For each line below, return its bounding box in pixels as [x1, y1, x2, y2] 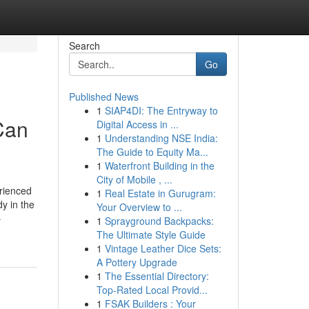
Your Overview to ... [96, 200, 182, 214]
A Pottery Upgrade [96, 255, 177, 269]
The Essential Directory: [104, 269, 209, 283]
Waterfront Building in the [104, 159, 215, 172]
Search [68, 39, 100, 52]
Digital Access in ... [96, 117, 179, 131]
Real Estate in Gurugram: [104, 186, 216, 200]
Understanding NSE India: [104, 131, 218, 145]
